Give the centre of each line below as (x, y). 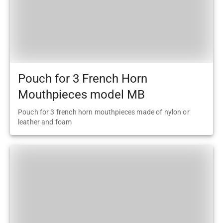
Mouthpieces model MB (81, 95)
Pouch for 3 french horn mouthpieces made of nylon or (104, 112)
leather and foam (45, 122)
